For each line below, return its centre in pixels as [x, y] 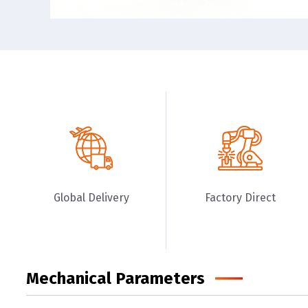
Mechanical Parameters [115, 279]
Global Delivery [91, 197]
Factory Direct [241, 197]
